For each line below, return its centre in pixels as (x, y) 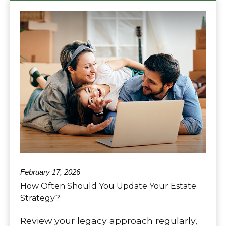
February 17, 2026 (50, 172)
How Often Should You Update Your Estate (108, 186)
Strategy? (40, 198)
